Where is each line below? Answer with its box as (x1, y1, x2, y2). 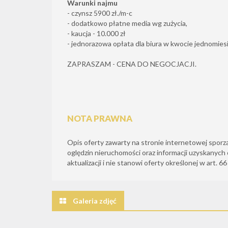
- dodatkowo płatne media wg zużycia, (67, 19, 187, 27)
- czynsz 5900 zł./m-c (67, 9, 132, 17)
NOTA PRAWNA (67, 113, 132, 124)
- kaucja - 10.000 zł (67, 29, 126, 38)
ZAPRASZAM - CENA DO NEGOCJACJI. (67, 60, 196, 68)
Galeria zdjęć (73, 196, 117, 205)
